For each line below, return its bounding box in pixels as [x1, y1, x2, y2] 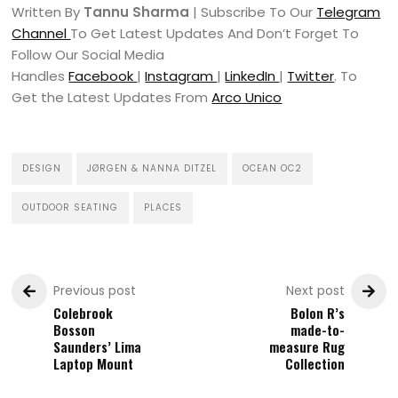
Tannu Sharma [84, 3, 190, 22]
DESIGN [22, 162, 62, 176]
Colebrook [53, 303, 114, 323]
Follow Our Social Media [12, 45, 165, 65]
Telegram [316, 3, 381, 22]
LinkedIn [225, 67, 280, 86]
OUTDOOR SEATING [22, 201, 119, 215]
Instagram [145, 67, 218, 86]
